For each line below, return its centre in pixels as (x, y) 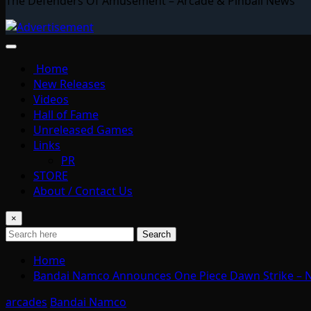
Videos (51, 99)
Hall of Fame (66, 114)
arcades (26, 302)
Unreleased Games (83, 129)
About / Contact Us (83, 191)
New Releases (69, 84)
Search (157, 234)
